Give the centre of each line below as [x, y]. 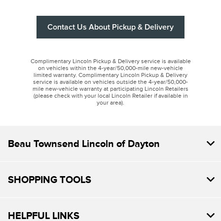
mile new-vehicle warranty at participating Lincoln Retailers [110, 89]
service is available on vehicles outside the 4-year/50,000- [110, 82]
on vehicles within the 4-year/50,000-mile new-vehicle [110, 68]
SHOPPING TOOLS [50, 180]
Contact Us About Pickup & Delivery [110, 27]
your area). [110, 103]
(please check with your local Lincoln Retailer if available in [110, 96]
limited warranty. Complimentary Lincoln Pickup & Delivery [110, 75]
